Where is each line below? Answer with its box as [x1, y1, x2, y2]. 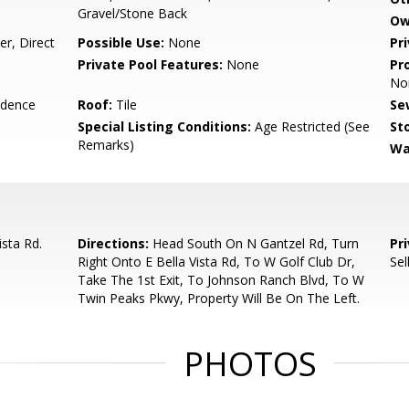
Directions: [78, 235, 150, 252]
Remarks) [78, 136, 135, 153]
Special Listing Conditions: [78, 118, 252, 135]
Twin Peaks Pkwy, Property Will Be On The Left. [78, 289, 361, 307]
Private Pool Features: [78, 56, 224, 73]
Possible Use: [78, 34, 165, 51]
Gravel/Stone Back [78, 5, 188, 22]
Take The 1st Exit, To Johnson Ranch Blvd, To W [78, 271, 365, 288]
